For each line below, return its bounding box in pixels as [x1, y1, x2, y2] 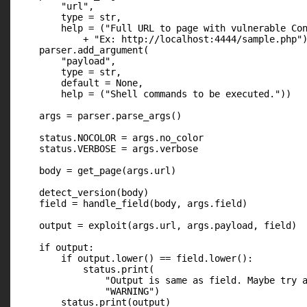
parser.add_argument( [17, 45, 149, 56]
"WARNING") [17, 286, 160, 297]
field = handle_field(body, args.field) [17, 198, 247, 209]
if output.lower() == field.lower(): [17, 253, 253, 264]
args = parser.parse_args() [17, 110, 182, 121]
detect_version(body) [17, 187, 149, 198]
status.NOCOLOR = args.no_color [17, 132, 204, 143]
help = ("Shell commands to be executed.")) [17, 88, 291, 99]
